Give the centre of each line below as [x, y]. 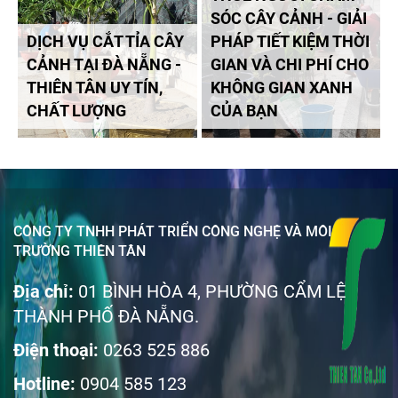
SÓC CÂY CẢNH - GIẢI [288, 19]
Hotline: [44, 384]
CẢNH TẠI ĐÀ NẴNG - [104, 65]
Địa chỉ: [44, 292]
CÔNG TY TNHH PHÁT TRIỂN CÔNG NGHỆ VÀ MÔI [173, 232]
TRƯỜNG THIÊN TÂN [80, 251]
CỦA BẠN [244, 111]
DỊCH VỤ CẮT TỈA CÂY [105, 42]
